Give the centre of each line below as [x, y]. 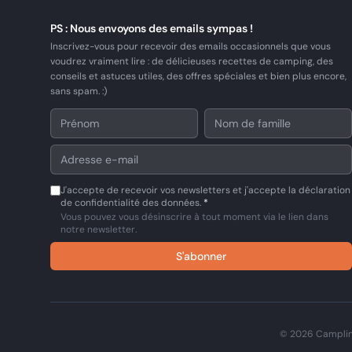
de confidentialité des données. [131, 203]
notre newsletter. [99, 229]
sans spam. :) [79, 91]
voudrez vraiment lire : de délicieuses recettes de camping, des [192, 61]
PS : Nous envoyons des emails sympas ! [152, 28]
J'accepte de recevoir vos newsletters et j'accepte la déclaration [205, 190]
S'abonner [201, 256]
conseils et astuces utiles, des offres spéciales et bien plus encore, [198, 76]
